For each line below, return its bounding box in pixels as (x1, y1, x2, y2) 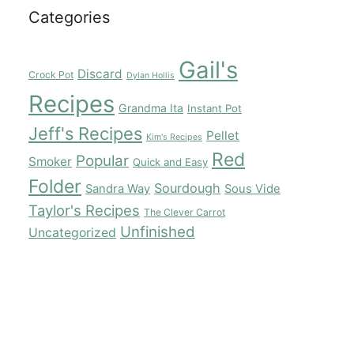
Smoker (28, 153, 72, 169)
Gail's (179, 55, 238, 84)
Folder (28, 175, 81, 198)
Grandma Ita (119, 100, 183, 115)
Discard (77, 66, 122, 81)
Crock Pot (28, 68, 73, 81)
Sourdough (154, 179, 220, 196)
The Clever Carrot (144, 205, 225, 218)
